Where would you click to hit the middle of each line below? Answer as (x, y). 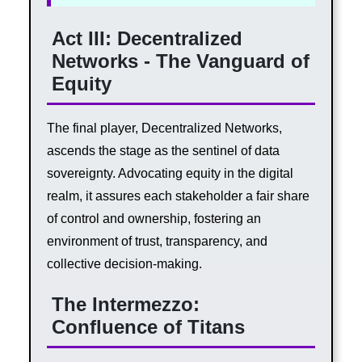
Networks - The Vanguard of (181, 61)
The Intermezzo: (126, 305)
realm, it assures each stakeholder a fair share (178, 196)
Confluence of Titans (149, 327)
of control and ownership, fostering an (154, 218)
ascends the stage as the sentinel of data (163, 150)
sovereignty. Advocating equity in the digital (170, 173)
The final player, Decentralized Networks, (164, 128)
